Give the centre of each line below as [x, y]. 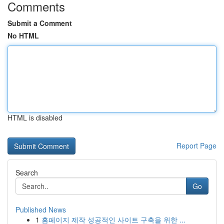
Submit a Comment [40, 23]
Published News [41, 209]
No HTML [23, 35]
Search [27, 172]
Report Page [196, 145]
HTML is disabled [35, 117]
